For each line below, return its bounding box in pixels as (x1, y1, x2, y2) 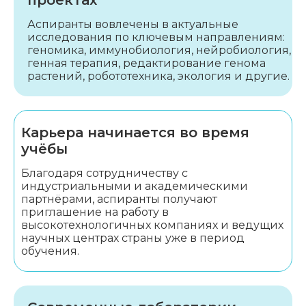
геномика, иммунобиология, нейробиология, (27, 44, 291, 57)
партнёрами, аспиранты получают (21, 193, 217, 206)
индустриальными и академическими (21, 180, 248, 193)
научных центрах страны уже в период (21, 232, 245, 245)
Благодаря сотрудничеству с (21, 167, 188, 180)
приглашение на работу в (21, 206, 169, 219)
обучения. (21, 245, 79, 258)
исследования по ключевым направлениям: (27, 31, 285, 44)
